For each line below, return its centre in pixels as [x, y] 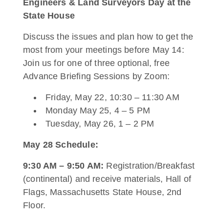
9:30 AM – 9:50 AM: [65, 166]
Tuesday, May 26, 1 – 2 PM [100, 124]
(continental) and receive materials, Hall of [107, 179]
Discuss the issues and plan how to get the [108, 37]
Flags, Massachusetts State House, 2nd [102, 192]
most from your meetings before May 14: [104, 50]
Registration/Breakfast [151, 166]
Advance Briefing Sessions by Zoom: [97, 76]
